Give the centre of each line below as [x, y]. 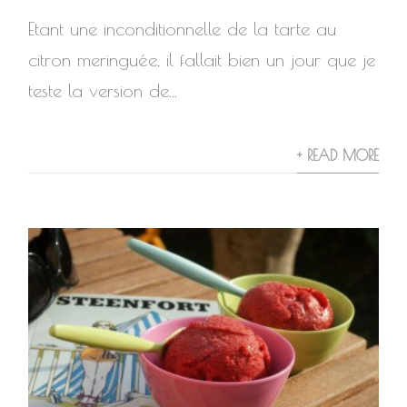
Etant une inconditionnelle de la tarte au [183, 29]
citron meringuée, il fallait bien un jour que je [202, 60]
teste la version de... [103, 90]
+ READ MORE [338, 155]
